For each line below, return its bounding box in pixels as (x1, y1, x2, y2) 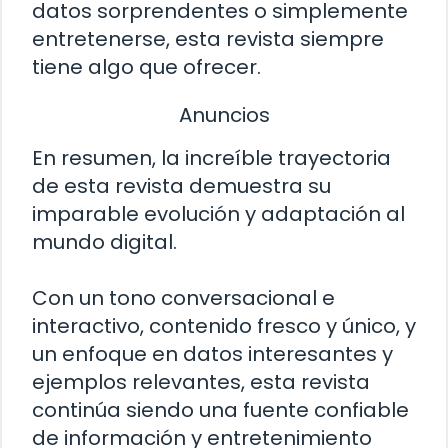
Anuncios (178, 100, 270, 129)
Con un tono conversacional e (32, 284, 335, 313)
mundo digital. (32, 228, 177, 257)
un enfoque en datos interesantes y (32, 340, 393, 369)
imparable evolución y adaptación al (32, 200, 405, 229)
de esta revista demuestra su (32, 172, 331, 201)
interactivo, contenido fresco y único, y (32, 312, 416, 341)
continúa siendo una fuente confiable (32, 396, 409, 425)
